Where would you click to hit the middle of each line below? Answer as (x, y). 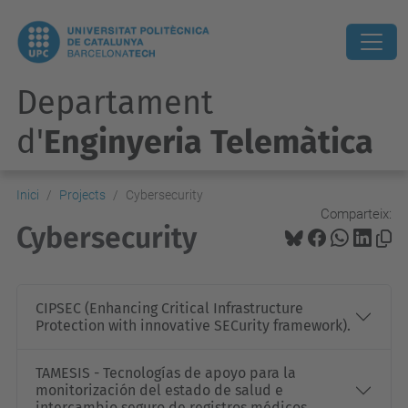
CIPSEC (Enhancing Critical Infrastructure (169, 308)
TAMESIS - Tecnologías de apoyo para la (166, 373)
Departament (115, 103)
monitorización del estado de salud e (159, 390)
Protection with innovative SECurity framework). (193, 326)
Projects (82, 195)
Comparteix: (356, 214)
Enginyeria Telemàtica (209, 142)
